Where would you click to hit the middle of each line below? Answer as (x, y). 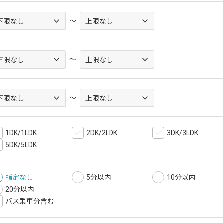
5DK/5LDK (21, 145)
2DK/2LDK (102, 133)
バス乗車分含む (30, 201)
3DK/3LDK (182, 133)
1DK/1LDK (21, 133)
